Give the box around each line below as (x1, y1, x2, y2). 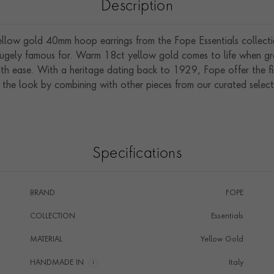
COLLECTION (29, 213, 75, 220)
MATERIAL (29, 236, 62, 243)
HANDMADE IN (29, 259, 84, 267)
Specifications (92, 147, 182, 161)
